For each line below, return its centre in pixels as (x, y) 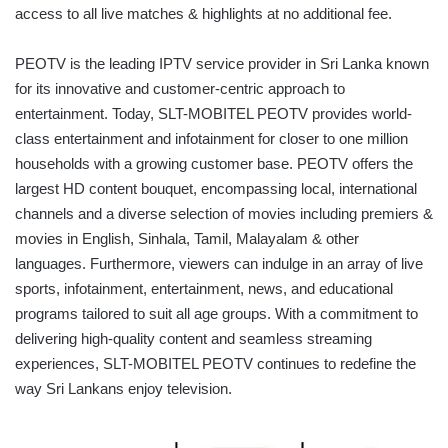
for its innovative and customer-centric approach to (180, 89)
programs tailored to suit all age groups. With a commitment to (216, 314)
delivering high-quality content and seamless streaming (193, 339)
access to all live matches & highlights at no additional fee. (203, 14)
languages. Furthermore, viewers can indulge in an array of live (219, 264)
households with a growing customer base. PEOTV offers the (214, 164)
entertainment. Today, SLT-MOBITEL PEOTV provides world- (213, 114)
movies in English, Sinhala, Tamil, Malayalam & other (187, 239)
